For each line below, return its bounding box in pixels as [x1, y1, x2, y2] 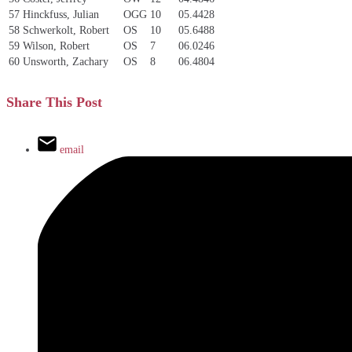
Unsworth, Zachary [23, 56, 108, 68]
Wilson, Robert [23, 40, 90, 53]
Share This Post [6, 94, 102, 111]
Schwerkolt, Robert [23, 24, 109, 37]
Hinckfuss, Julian [23, 9, 99, 21]
